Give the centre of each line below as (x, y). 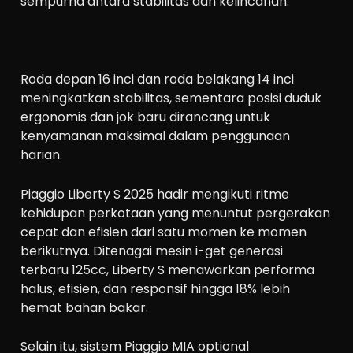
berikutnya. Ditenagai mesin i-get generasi (152, 251)
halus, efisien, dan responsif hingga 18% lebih (156, 288)
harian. (42, 154)
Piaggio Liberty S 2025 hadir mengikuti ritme (155, 194)
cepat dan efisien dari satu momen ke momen (164, 232)
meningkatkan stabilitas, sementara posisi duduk (171, 98)
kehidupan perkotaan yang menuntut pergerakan (176, 213)
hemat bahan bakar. (85, 307)
